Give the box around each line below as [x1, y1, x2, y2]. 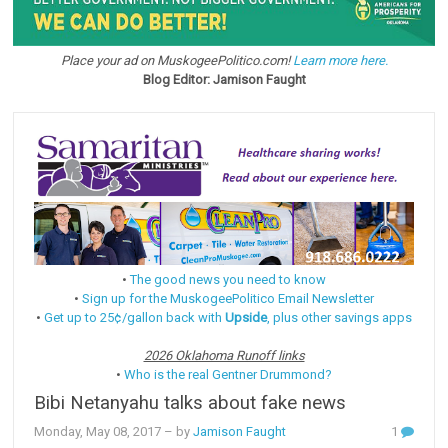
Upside [225, 309, 267, 325]
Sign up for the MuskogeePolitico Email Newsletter [82, 290, 374, 306]
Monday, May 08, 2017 [34, 423, 162, 439]
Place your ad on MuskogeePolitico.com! [60, 53, 293, 69]
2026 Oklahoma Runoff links [143, 347, 305, 363]
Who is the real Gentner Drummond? [124, 366, 332, 382]
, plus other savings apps [267, 309, 412, 325]
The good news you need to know [130, 271, 326, 287]
